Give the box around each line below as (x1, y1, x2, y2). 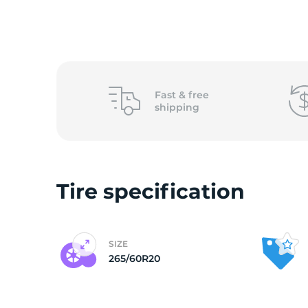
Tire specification (56, 179, 245, 204)
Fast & (154, 89, 188, 101)
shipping (154, 101, 199, 113)
